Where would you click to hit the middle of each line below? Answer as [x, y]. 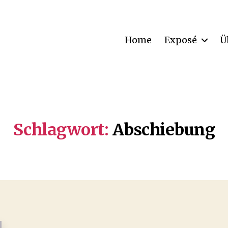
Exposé [181, 40]
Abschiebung [164, 130]
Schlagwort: [61, 130]
